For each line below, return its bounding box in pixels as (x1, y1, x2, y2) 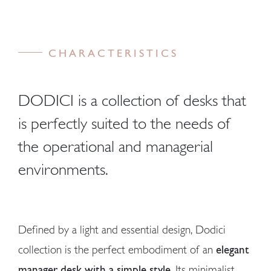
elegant (216, 243, 249, 256)
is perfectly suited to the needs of (18, 113, 230, 132)
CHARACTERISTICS (48, 47, 178, 59)
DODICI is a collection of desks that (18, 90, 246, 109)
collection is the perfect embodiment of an (18, 243, 216, 256)
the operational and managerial (18, 136, 213, 155)
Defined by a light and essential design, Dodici (18, 223, 226, 236)
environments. (18, 159, 108, 178)
